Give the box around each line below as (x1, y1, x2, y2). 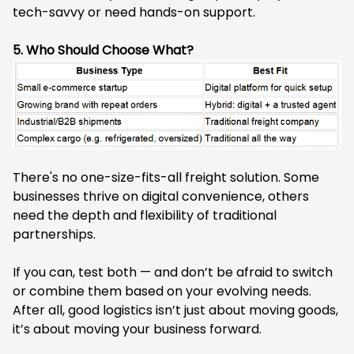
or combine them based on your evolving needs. (13, 281, 311, 300)
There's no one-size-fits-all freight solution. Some (13, 168, 319, 186)
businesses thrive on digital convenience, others (13, 186, 309, 205)
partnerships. (13, 224, 96, 243)
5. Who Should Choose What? (13, 41, 194, 59)
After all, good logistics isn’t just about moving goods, (13, 300, 338, 319)
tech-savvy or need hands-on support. (13, 3, 255, 21)
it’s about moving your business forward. (13, 319, 262, 338)
